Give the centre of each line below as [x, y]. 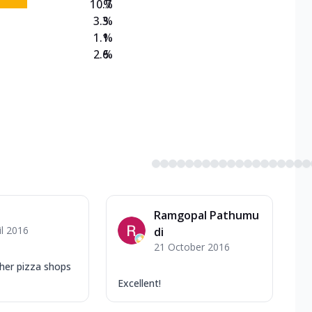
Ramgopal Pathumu [206, 215]
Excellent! [139, 283]
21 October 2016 [192, 247]
